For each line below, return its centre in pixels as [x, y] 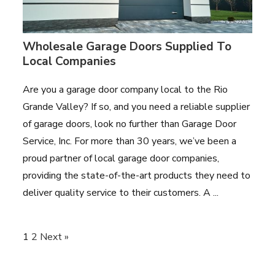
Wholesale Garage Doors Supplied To [127, 46]
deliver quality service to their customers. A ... [121, 192]
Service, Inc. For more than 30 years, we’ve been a [130, 141]
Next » [55, 237]
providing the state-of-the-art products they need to [137, 175]
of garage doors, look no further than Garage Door [130, 124]
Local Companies [70, 61]
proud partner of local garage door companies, [121, 158]
